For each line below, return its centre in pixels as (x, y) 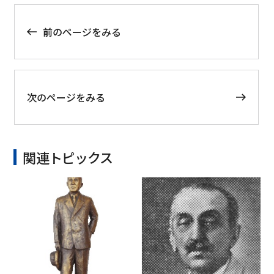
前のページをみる (82, 31)
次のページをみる (66, 98)
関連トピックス (68, 157)
